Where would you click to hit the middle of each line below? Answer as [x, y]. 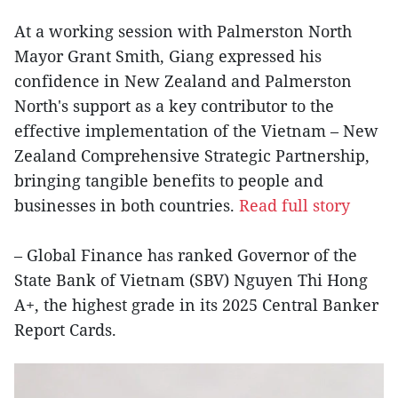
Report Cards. [65, 329]
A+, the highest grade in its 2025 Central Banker [196, 304]
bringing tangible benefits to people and [169, 180]
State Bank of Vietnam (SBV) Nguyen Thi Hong [191, 279]
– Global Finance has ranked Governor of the [186, 255]
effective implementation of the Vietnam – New [196, 130]
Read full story [295, 205]
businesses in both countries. [127, 205]
